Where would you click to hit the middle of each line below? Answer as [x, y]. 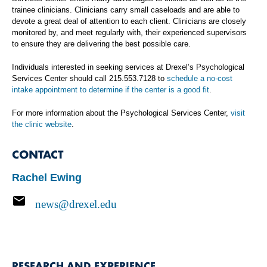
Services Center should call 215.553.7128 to [89, 78]
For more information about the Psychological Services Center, [121, 113]
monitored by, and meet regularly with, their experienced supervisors [129, 32]
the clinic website [42, 124]
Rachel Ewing [47, 177]
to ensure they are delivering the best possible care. [101, 44]
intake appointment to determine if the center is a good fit [111, 89]
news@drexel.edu [76, 204]
